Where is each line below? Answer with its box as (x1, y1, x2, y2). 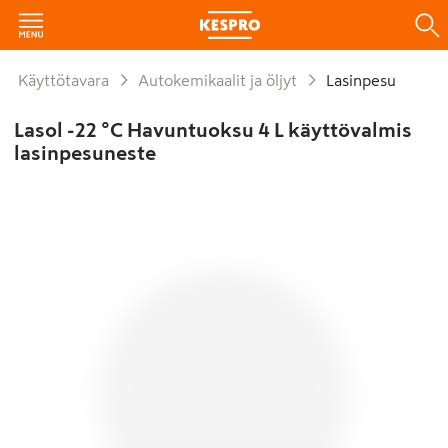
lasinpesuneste (13, 143, 156, 163)
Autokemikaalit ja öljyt (149, 72, 297, 88)
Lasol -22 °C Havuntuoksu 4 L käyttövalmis (13, 120, 412, 140)
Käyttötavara (28, 72, 109, 88)
